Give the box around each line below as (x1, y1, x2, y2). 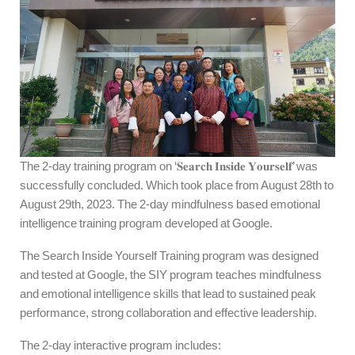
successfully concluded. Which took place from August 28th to (20, 178, 334, 193)
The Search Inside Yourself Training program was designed (20, 249, 319, 263)
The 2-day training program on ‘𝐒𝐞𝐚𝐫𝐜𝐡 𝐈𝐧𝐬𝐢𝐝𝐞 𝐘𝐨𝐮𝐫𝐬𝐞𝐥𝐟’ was (20, 159, 318, 174)
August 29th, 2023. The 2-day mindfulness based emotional (20, 197, 320, 212)
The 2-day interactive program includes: (20, 338, 221, 353)
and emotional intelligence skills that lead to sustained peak (20, 287, 316, 301)
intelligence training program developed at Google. (20, 216, 273, 231)
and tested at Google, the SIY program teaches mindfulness (20, 268, 322, 282)
